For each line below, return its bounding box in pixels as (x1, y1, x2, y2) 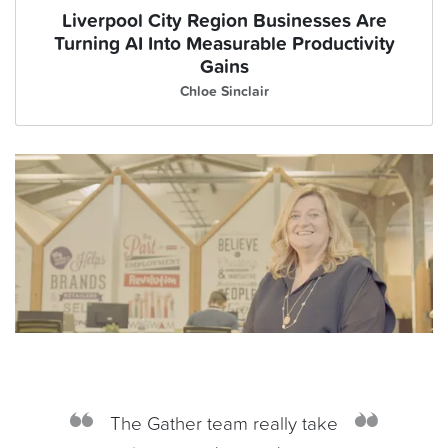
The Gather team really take (110, 414, 338, 434)
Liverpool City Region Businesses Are (61, 12, 387, 31)
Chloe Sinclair (179, 85, 269, 100)
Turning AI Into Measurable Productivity (53, 35, 395, 54)
